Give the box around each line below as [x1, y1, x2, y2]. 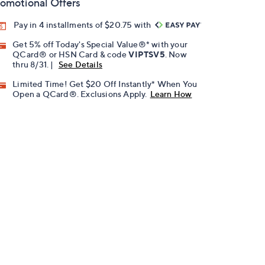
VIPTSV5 [128, 49, 165, 60]
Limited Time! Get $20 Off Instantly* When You [12, 79, 198, 89]
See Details [58, 59, 103, 70]
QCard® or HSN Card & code [12, 49, 129, 60]
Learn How [150, 89, 192, 99]
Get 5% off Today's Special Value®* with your [12, 39, 188, 50]
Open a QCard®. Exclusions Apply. [12, 89, 147, 99]
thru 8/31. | [12, 59, 56, 70]
